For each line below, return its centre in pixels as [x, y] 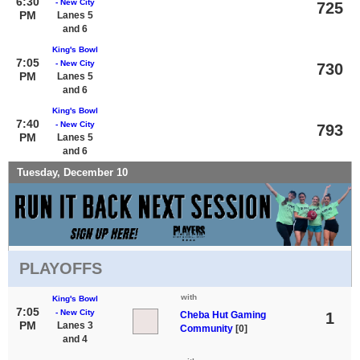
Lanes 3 [75, 325]
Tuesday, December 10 [72, 172]
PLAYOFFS [61, 268]
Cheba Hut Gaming [223, 315]
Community [207, 328]
